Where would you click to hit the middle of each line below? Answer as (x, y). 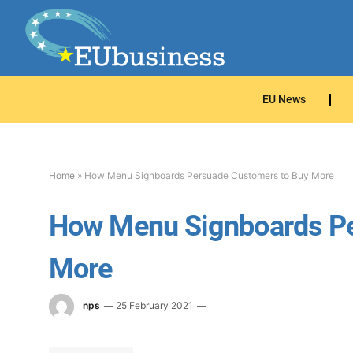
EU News (284, 99)
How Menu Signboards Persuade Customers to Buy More (209, 175)
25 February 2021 (154, 306)
